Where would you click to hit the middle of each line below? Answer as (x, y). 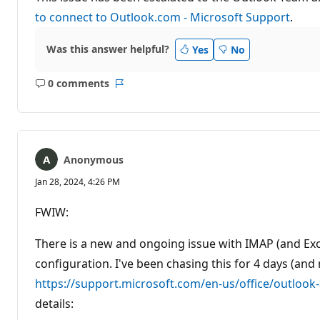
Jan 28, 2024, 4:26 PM (77, 181)
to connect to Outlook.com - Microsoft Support (162, 17)
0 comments (78, 84)
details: (54, 303)
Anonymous (94, 159)
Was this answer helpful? (108, 49)
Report (135, 90)
